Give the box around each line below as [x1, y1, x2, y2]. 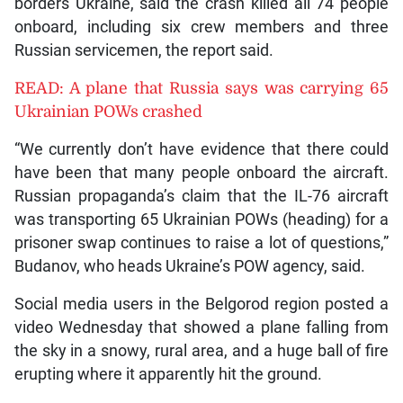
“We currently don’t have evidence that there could [13, 139, 390, 158]
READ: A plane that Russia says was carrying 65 [13, 78, 390, 97]
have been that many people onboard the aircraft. [13, 163, 390, 182]
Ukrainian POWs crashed [13, 102, 202, 121]
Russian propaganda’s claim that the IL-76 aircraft [13, 186, 390, 205]
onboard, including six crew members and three [13, 17, 390, 36]
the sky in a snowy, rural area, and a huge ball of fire [13, 341, 390, 360]
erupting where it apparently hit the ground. [13, 364, 322, 383]
